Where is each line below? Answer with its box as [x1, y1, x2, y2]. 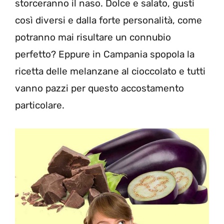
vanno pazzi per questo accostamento [15, 82, 184, 94]
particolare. [15, 99, 64, 111]
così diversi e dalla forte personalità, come [15, 14, 202, 26]
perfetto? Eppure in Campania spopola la [15, 48, 194, 60]
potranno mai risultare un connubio [15, 31, 171, 43]
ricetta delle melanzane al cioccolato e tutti [15, 65, 205, 77]
